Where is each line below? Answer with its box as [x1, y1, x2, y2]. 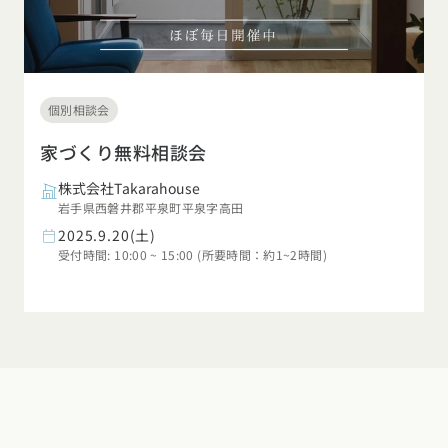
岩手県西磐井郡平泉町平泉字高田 [58, 199, 244, 217]
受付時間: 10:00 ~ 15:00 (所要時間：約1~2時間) [58, 246, 327, 264]
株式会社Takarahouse [58, 178, 200, 199]
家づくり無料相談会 [40, 139, 207, 166]
